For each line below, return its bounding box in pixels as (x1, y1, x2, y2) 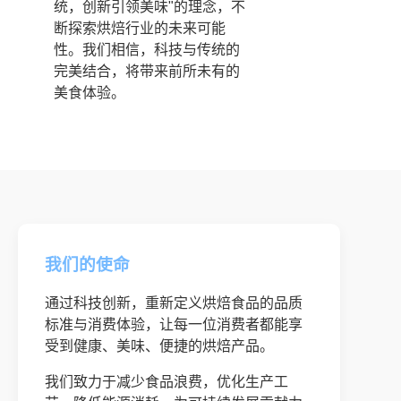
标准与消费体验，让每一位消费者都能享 (45, 317, 303, 333)
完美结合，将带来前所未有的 (54, 63, 240, 79)
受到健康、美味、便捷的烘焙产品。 (45, 338, 274, 354)
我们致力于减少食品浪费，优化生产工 (45, 374, 288, 390)
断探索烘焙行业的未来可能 (54, 20, 226, 36)
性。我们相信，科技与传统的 (54, 41, 240, 57)
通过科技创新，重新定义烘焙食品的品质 (45, 295, 303, 311)
